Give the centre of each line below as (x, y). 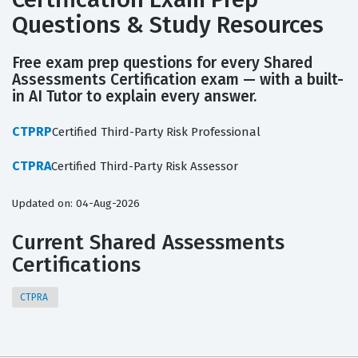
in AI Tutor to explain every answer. (134, 97)
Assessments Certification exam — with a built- (178, 80)
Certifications (76, 265)
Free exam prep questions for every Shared (162, 63)
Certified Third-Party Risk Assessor (145, 167)
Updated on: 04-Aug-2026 (76, 204)
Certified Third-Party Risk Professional (156, 132)
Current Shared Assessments (148, 243)
